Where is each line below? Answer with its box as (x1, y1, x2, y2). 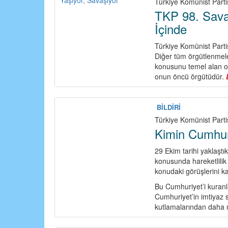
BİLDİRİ (157, 102, 181, 112)
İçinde (155, 20, 187, 38)
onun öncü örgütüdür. (155, 71, 226, 82)
